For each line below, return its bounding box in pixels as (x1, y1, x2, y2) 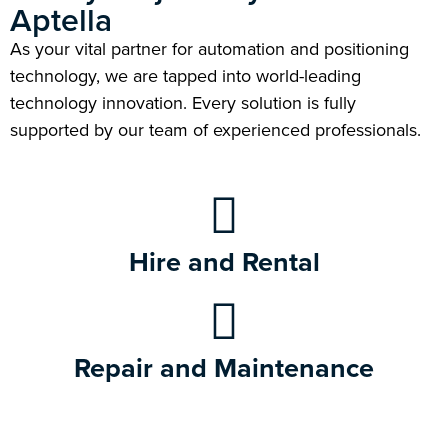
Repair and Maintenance (74, 348, 374, 387)
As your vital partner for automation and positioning (10, 36, 409, 62)
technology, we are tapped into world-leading (10, 63, 361, 89)
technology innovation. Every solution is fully (10, 90, 356, 116)
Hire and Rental (128, 242, 320, 281)
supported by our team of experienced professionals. (10, 117, 421, 143)
